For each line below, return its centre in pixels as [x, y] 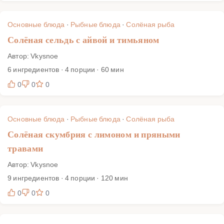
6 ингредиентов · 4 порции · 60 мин [66, 69]
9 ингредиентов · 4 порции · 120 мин [68, 177]
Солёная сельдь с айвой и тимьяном [83, 40]
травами [25, 148]
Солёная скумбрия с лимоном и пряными [94, 134]
